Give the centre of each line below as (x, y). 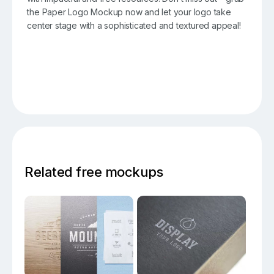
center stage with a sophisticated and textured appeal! (134, 26)
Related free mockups (94, 172)
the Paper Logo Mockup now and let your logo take (129, 12)
